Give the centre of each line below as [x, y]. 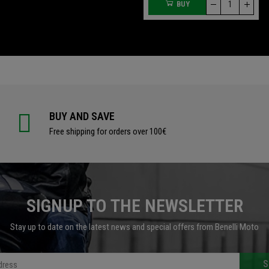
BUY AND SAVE [82, 116]
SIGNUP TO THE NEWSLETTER [134, 206]
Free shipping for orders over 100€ [107, 132]
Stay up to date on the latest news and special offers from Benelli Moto [134, 227]
